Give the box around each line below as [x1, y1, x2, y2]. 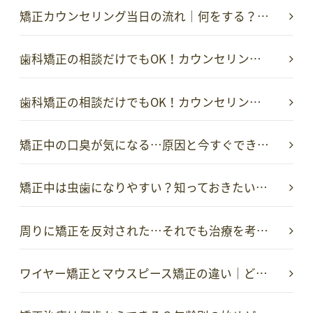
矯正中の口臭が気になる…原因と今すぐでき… [20, 136, 269, 153]
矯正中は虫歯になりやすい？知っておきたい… [20, 179, 268, 196]
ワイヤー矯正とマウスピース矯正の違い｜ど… [20, 265, 268, 282]
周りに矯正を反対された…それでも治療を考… [20, 221, 268, 239]
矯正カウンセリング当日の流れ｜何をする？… [20, 7, 269, 24]
